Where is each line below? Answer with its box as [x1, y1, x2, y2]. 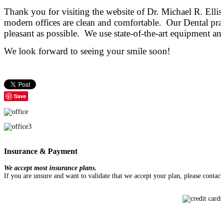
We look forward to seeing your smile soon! [4, 45, 170, 56]
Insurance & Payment [4, 146, 77, 156]
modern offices [4, 17, 60, 28]
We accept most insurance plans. [4, 164, 97, 172]
